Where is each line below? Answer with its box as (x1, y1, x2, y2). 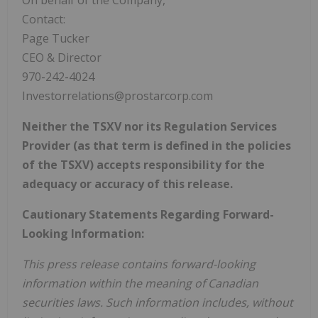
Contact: (22, 11, 65, 27)
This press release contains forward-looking (22, 256, 256, 272)
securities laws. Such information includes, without (22, 294, 293, 310)
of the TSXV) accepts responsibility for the (22, 156, 265, 172)
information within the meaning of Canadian (22, 275, 258, 291)
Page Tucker (22, 30, 89, 46)
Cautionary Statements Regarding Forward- (22, 206, 274, 222)
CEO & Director (22, 49, 102, 65)
